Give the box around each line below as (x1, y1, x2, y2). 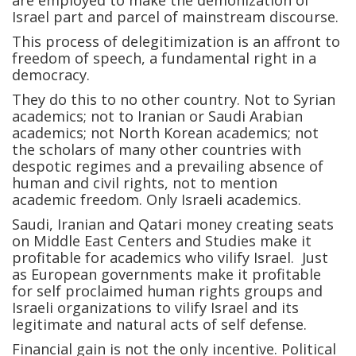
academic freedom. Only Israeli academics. (12, 190, 301, 210)
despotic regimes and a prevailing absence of (12, 157, 323, 176)
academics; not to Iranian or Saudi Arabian (12, 106, 303, 126)
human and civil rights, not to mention (12, 173, 277, 193)
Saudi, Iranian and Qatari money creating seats (12, 215, 334, 234)
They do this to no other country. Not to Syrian (12, 90, 335, 110)
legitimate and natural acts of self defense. (12, 315, 307, 335)
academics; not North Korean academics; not (12, 123, 319, 143)
